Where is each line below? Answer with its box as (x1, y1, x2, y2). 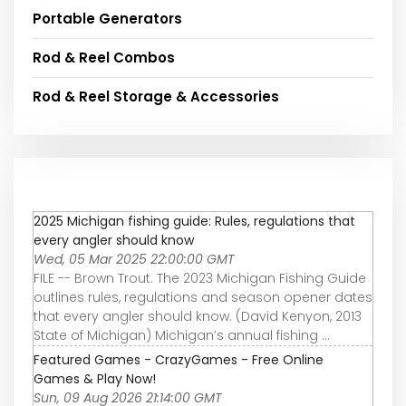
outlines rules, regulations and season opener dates (34, 287, 372, 306)
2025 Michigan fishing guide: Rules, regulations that (34, 211, 355, 230)
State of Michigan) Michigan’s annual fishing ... (34, 325, 330, 344)
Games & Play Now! (34, 369, 156, 388)
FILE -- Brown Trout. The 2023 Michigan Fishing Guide (34, 268, 366, 287)
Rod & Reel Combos (33, 47, 175, 67)
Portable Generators (33, 8, 182, 28)
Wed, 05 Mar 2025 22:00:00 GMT (34, 249, 235, 268)
